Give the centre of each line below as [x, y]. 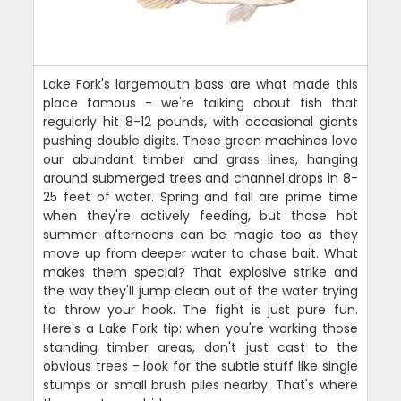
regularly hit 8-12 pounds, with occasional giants [200, 121]
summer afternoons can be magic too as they [200, 234]
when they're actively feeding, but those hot [200, 215]
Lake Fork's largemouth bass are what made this [200, 84]
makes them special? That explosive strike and [200, 272]
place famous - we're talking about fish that [200, 102]
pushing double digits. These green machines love [200, 140]
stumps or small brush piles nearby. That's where [200, 384]
